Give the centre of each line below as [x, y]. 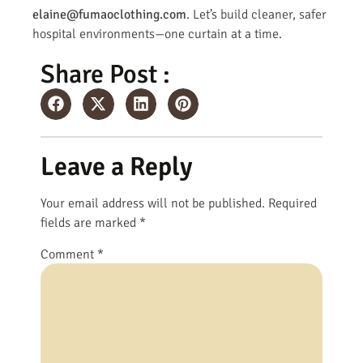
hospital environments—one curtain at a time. [157, 34]
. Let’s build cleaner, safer [256, 15]
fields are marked [90, 222]
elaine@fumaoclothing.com [109, 15]
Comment [69, 254]
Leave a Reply [116, 166]
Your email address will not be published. [153, 203]
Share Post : [105, 75]
